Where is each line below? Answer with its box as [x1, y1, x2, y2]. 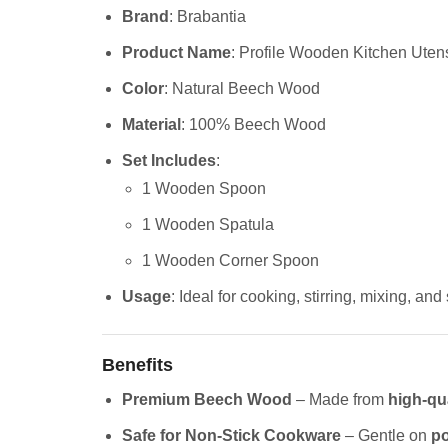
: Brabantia [169, 8, 246, 26]
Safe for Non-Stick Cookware [122, 426, 341, 444]
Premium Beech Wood [122, 390, 292, 408]
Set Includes [122, 152, 216, 170]
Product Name [122, 44, 231, 62]
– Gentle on [341, 426, 431, 444]
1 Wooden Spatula [142, 216, 274, 234]
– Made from [292, 390, 388, 408]
